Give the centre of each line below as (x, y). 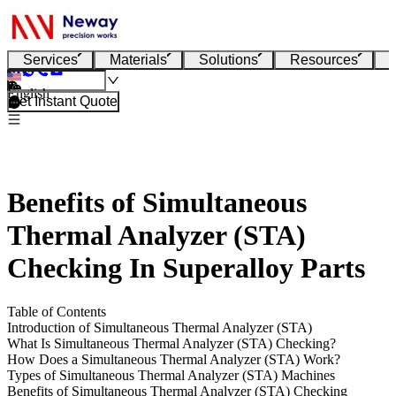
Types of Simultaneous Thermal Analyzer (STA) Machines (171, 375)
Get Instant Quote (63, 101)
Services (50, 60)
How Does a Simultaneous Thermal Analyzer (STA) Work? (174, 359)
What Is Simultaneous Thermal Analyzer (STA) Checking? (171, 343)
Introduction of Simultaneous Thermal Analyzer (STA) (160, 327)
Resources (324, 60)
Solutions (228, 60)
